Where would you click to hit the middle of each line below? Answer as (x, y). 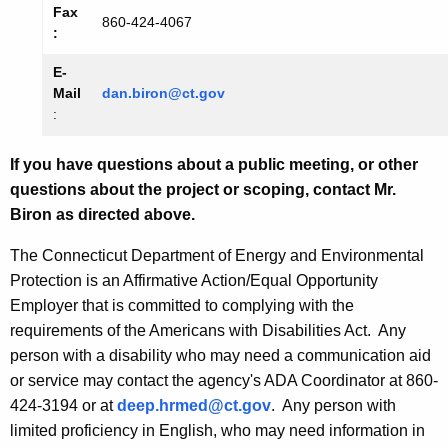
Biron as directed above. (102, 215)
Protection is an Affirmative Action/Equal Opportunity (194, 281)
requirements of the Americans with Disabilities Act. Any (208, 331)
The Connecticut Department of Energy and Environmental (217, 256)
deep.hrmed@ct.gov (194, 406)
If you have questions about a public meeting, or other (214, 165)
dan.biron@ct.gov (163, 93)
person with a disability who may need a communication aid (220, 356)
